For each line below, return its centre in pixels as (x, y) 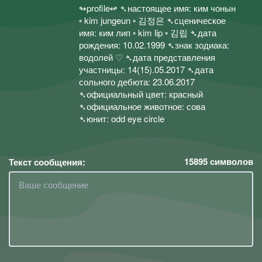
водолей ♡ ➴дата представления (147, 57)
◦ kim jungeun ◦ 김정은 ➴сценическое (152, 20)
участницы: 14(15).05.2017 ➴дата (146, 69)
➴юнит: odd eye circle (122, 118)
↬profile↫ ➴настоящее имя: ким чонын (157, 8)
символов (230, 161)
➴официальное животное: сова (142, 106)
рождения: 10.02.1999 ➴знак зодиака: (154, 45)
